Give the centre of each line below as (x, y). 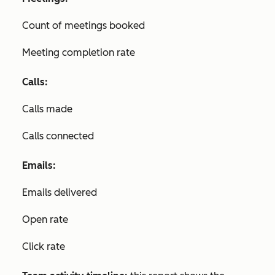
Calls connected (58, 136)
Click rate (44, 247)
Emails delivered (60, 193)
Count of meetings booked (83, 26)
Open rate (45, 220)
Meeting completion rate (79, 53)
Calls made (47, 109)
